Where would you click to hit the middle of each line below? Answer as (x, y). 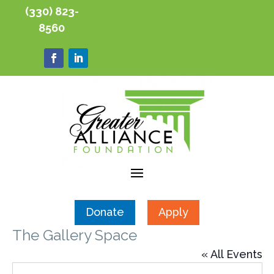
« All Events (231, 254)
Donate (105, 212)
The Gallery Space (74, 235)
